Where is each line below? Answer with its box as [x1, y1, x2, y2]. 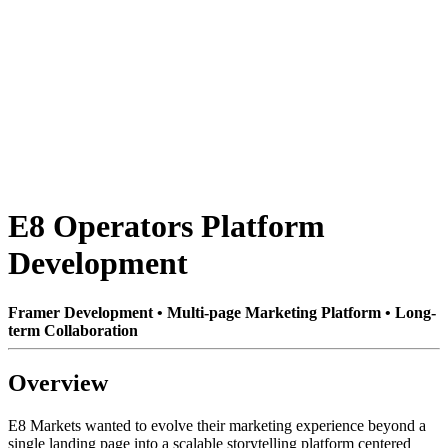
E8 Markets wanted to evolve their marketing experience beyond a [8, 416, 426, 434]
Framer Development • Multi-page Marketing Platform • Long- [8, 303, 436, 321]
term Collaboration [8, 321, 138, 339]
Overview [8, 369, 108, 396]
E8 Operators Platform [8, 208, 325, 245]
